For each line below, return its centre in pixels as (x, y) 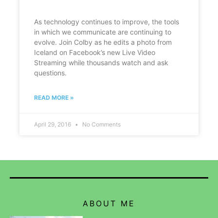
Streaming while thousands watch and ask (101, 63)
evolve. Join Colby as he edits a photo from (103, 42)
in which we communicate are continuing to (103, 32)
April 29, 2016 (53, 125)
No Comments (101, 125)
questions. (50, 73)
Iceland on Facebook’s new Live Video (95, 53)
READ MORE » (54, 98)
